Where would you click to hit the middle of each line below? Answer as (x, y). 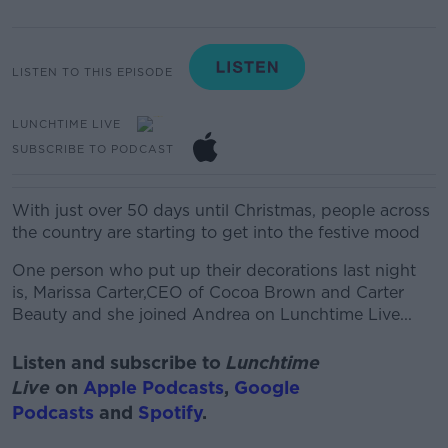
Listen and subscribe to (119, 362)
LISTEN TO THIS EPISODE (92, 71)
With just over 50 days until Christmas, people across (221, 210)
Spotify (170, 412)
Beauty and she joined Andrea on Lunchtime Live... (212, 314)
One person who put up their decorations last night (214, 270)
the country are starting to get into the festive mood (216, 232)
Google (267, 387)
